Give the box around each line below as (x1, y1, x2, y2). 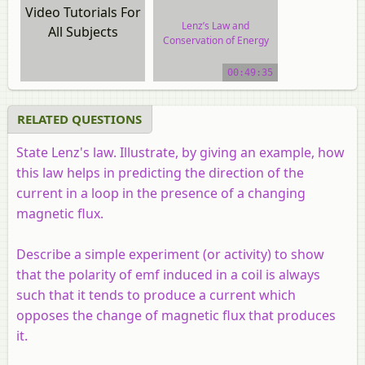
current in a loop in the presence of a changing (16, 183, 306, 202)
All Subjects (47, 22, 118, 41)
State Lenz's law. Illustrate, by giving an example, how (16, 143, 345, 161)
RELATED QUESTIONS (17, 110, 142, 127)
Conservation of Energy (162, 33, 269, 47)
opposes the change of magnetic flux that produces (16, 306, 336, 324)
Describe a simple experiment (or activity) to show (16, 244, 324, 263)
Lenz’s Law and (182, 18, 250, 33)
